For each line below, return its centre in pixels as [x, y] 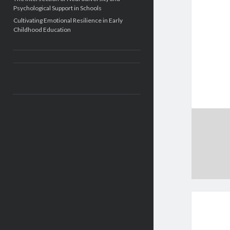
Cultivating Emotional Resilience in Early [68, 20]
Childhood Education [42, 30]
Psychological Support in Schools [57, 8]
